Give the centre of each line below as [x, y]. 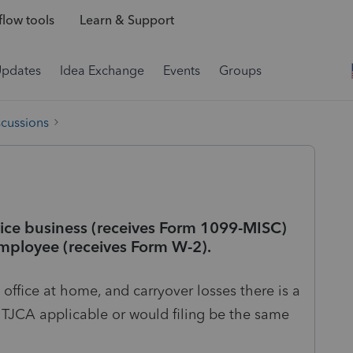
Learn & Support [126, 20]
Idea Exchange [102, 71]
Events [182, 71]
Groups [240, 71]
